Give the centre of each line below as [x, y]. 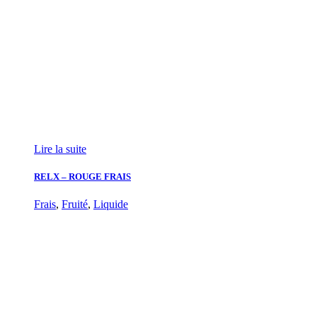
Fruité [75, 204]
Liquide [111, 204]
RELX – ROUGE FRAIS [82, 176]
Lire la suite [60, 149]
